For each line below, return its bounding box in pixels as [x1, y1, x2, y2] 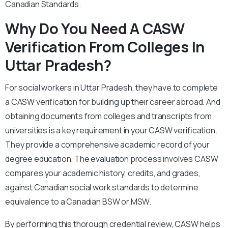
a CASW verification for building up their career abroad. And [5, 96, 220, 108]
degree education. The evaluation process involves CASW [5, 153, 218, 165]
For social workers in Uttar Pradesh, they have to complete [5, 82, 218, 94]
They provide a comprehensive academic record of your [5, 139, 210, 151]
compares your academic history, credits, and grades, [5, 167, 201, 179]
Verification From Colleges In [5, 37, 205, 58]
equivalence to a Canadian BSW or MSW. [5, 196, 152, 208]
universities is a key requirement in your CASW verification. [5, 125, 217, 136]
